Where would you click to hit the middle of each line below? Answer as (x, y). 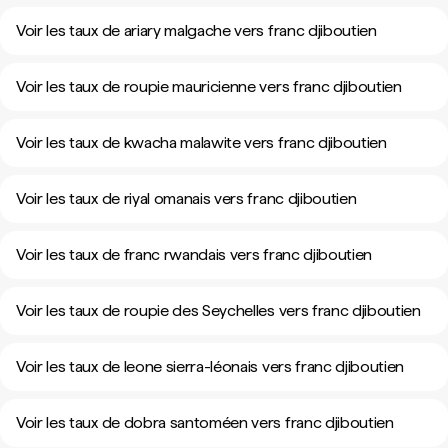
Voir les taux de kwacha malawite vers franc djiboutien (201, 142)
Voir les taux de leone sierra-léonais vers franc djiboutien (210, 366)
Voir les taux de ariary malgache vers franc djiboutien (196, 30)
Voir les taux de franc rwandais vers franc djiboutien (194, 254)
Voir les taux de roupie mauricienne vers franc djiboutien (209, 86)
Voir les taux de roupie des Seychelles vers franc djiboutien (218, 310)
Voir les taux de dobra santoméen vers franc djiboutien (205, 422)
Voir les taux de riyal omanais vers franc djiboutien (186, 198)
